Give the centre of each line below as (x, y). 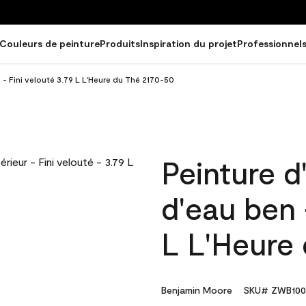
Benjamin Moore (197, 290)
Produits (120, 43)
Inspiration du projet (189, 43)
